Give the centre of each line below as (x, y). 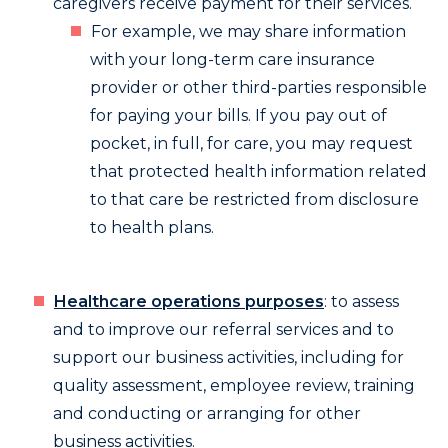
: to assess (361, 301)
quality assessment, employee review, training (234, 385)
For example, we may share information (248, 31)
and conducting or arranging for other (207, 413)
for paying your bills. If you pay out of (238, 115)
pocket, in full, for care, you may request (251, 143)
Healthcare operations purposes (189, 301)
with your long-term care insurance (232, 59)
